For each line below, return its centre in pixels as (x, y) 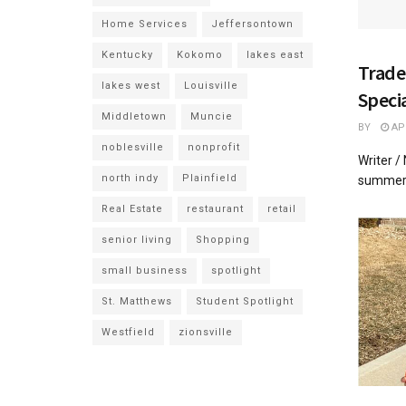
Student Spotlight (245, 301)
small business (145, 271)
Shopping (223, 240)
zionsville (206, 332)
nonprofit (214, 147)
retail (282, 209)
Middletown (134, 116)
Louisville (211, 86)
